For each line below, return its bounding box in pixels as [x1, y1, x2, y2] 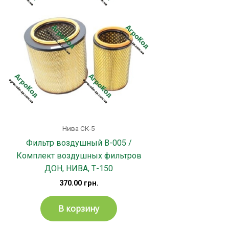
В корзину [58, 203, 99, 215]
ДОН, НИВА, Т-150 [44, 164, 113, 174]
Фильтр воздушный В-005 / [26, 138, 132, 148]
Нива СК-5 [62, 124, 95, 133]
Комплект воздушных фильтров [16, 151, 142, 161]
